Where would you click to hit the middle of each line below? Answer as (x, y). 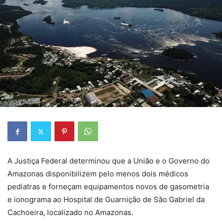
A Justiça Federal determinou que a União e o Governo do (109, 161)
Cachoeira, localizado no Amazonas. (70, 212)
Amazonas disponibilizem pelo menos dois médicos (98, 174)
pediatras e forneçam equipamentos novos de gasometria (108, 187)
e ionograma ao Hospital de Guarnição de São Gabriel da (106, 199)
